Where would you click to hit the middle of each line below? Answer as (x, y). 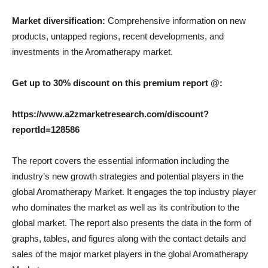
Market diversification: (60, 21)
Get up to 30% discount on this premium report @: (117, 83)
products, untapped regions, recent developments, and (118, 36)
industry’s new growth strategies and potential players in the (128, 176)
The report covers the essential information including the (121, 161)
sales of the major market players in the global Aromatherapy (130, 254)
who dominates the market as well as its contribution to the (126, 207)
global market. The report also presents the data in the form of (132, 223)
